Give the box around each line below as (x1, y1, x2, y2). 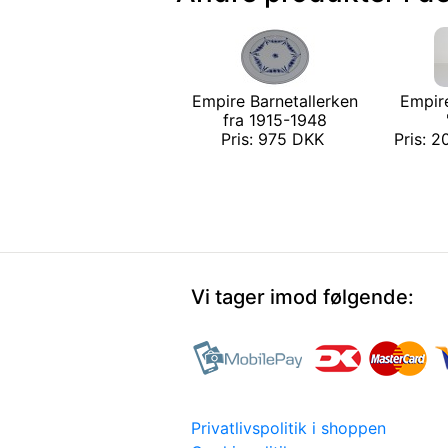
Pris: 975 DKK (221, 128, 330, 149)
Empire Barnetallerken (192, 90, 359, 111)
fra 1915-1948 (223, 109, 328, 130)
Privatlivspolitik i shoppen (191, 417, 386, 438)
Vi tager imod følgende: (191, 284, 414, 309)
